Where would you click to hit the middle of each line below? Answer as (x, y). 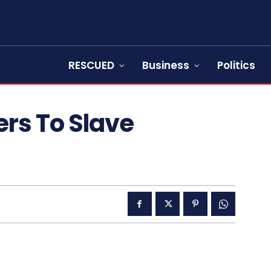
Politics (236, 65)
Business (166, 65)
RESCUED (91, 65)
